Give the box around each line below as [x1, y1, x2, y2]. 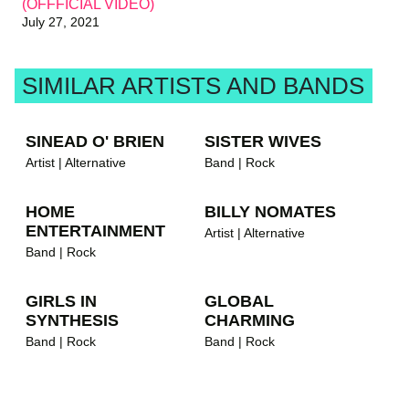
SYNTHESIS [26, 310, 119, 330]
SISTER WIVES [204, 131, 321, 151]
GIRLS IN [26, 291, 97, 310]
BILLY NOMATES [204, 202, 336, 221]
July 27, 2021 [22, 14, 100, 29]
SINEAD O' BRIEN [26, 131, 164, 151]
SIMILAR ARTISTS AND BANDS [22, 72, 364, 99]
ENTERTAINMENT [26, 221, 165, 240]
